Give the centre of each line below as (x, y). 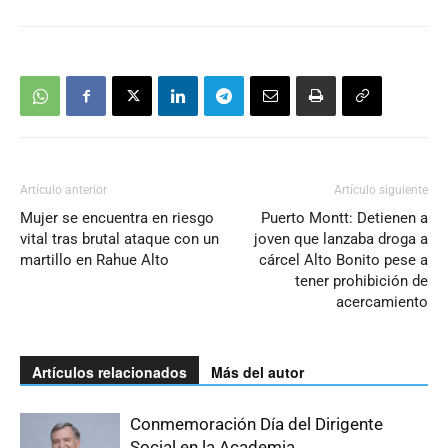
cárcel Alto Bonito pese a (343, 260)
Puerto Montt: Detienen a (344, 218)
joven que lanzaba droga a (341, 239)
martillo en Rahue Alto (94, 260)
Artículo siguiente (381, 190)
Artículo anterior (63, 190)
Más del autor (257, 372)
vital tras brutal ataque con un (119, 239)
